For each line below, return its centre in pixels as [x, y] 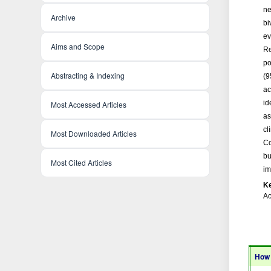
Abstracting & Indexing [88, 75]
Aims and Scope [78, 46]
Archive [64, 17]
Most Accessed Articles [89, 104]
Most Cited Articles [82, 162]
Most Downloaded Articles [94, 133]
